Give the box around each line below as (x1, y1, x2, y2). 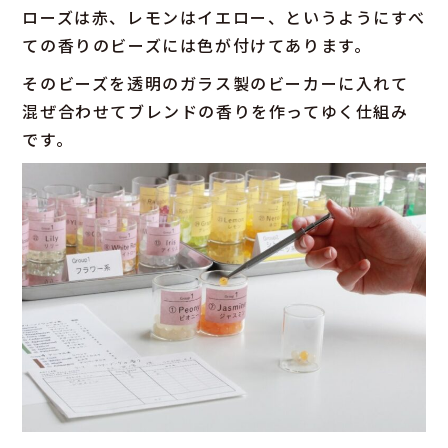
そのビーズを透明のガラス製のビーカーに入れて (22, 71, 409, 95)
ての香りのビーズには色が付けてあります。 (22, 33, 372, 57)
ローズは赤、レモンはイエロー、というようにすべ (22, 5, 426, 29)
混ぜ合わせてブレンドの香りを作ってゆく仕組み (22, 99, 409, 123)
